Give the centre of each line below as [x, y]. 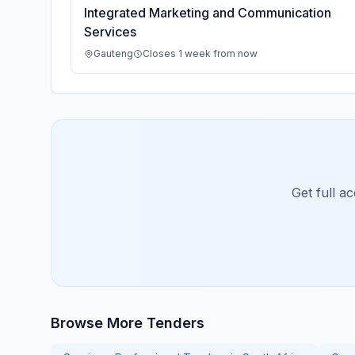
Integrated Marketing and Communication [208, 13]
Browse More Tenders [128, 323]
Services [110, 32]
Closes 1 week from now [200, 53]
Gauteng [113, 53]
